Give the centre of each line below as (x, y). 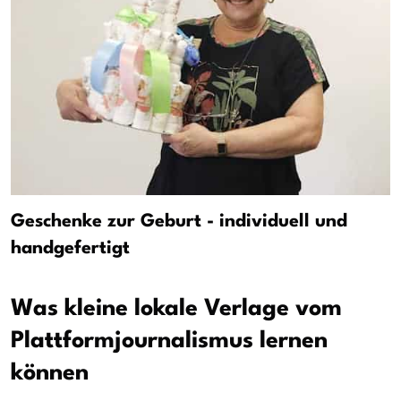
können (50, 374)
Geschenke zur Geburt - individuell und (179, 222)
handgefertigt (70, 249)
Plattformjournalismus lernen (169, 341)
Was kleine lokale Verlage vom (176, 309)
